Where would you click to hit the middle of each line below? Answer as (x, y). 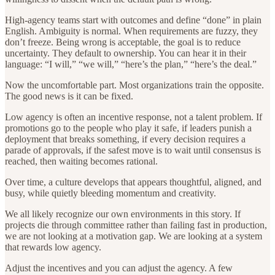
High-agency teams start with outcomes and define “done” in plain (133, 20)
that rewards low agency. (53, 247)
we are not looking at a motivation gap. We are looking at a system (134, 236)
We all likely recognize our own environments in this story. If (123, 214)
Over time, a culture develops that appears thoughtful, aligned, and (133, 182)
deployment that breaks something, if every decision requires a (125, 139)
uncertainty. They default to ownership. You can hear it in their (126, 53)
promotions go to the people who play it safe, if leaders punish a (128, 128)
